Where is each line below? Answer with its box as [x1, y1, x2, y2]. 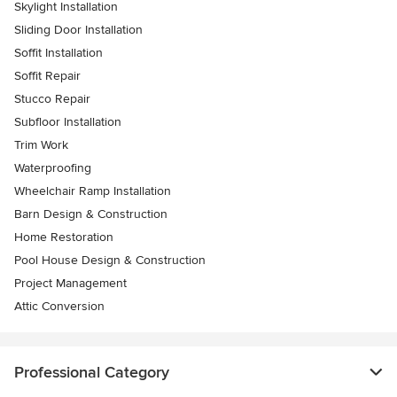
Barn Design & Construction [14, 206, 167, 222]
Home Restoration [14, 229, 113, 245]
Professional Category [14, 362, 169, 382]
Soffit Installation [14, 44, 103, 60]
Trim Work [14, 136, 68, 152]
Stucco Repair [14, 90, 90, 106]
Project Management [14, 275, 127, 291]
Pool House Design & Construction [14, 252, 206, 268]
